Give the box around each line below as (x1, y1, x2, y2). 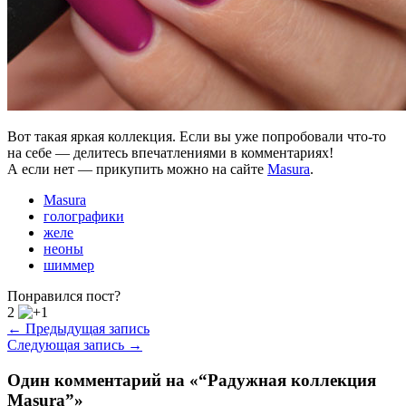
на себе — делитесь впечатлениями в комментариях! (7, 144, 333, 160)
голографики (43, 208, 124, 224)
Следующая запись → (7, 336, 142, 353)
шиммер (43, 256, 94, 273)
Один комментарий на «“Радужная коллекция (7, 370, 376, 390)
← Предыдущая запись (7, 320, 150, 336)
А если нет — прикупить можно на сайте (7, 160, 267, 177)
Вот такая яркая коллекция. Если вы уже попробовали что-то (7, 128, 386, 144)
